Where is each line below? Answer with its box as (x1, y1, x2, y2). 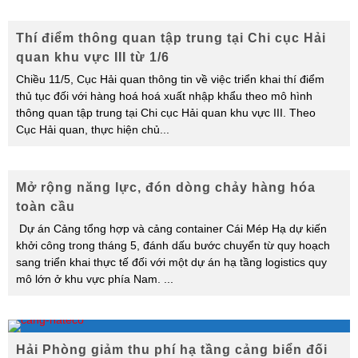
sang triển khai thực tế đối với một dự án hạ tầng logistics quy (16, 256, 327, 268)
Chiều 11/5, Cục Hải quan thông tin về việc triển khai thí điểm (16, 73, 324, 86)
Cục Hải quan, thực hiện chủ (16, 123, 160, 136)
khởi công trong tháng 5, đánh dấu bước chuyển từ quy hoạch (16, 239, 330, 252)
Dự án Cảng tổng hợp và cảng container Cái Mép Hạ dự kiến (16, 222, 327, 235)
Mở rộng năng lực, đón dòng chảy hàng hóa (16, 181, 316, 194)
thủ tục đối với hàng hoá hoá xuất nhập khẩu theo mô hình (16, 89, 312, 102)
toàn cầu (16, 200, 75, 213)
